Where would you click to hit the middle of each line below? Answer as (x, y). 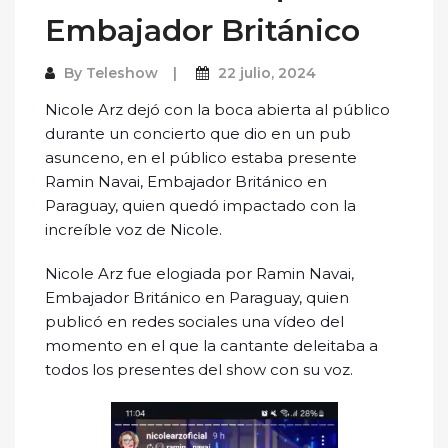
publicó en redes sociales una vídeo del (194, 321)
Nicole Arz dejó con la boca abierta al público (217, 109)
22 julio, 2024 (267, 72)
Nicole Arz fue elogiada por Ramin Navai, (199, 273)
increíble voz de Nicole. (133, 229)
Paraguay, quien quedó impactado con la (200, 205)
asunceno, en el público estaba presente (201, 157)
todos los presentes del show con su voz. (199, 369)
